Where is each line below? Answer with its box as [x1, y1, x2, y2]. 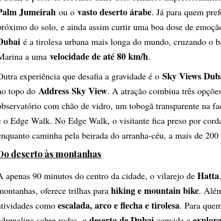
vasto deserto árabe [77, 5, 151, 18]
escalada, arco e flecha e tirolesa [58, 199, 180, 212]
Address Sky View [38, 84, 107, 97]
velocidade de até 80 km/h [50, 49, 148, 63]
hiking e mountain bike [111, 184, 199, 197]
